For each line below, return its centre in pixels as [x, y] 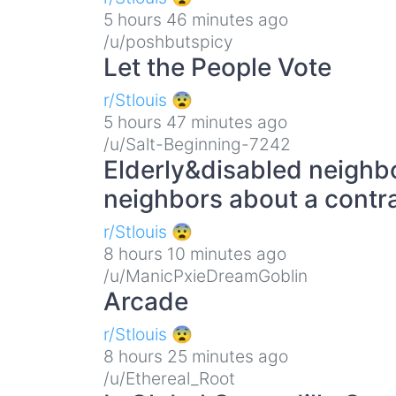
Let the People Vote [217, 67]
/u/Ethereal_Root [169, 378]
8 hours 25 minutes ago [196, 356]
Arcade [146, 301]
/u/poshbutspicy [168, 41]
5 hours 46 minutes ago [196, 19]
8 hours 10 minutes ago [195, 253]
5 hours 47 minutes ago [195, 122]
